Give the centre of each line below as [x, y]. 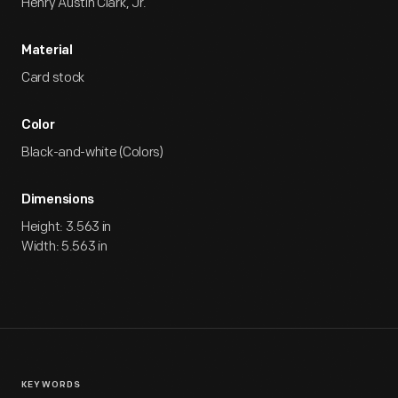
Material [47, 51]
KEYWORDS [52, 385]
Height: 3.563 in [67, 227]
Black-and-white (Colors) [92, 152]
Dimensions [58, 200]
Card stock [53, 78]
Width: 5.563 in [64, 247]
